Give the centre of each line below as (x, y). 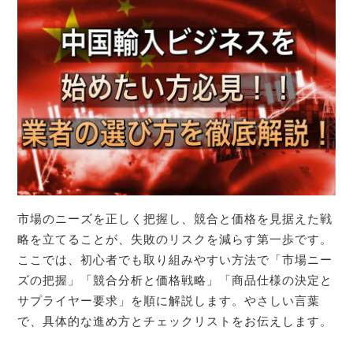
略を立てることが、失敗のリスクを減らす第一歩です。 (175, 239)
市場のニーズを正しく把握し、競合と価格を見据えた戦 (175, 218)
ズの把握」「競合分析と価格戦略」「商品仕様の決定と (175, 280)
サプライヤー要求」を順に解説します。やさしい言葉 (169, 300)
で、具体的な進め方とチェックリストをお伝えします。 (175, 321)
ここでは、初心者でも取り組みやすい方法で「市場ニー (175, 259)
